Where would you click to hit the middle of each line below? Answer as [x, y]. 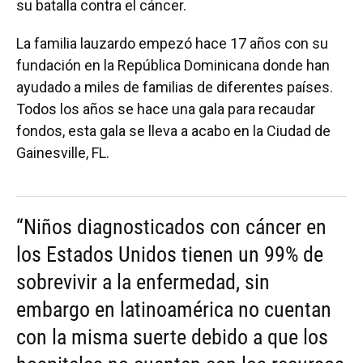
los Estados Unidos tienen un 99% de [170, 254]
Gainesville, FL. [64, 152]
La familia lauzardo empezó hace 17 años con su [172, 43]
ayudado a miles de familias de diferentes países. [175, 87]
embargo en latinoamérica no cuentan [174, 309]
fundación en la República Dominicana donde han [173, 65]
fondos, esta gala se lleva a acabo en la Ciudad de [173, 130]
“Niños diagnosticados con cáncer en [171, 226]
